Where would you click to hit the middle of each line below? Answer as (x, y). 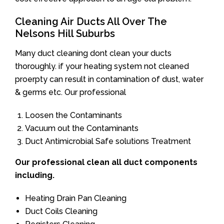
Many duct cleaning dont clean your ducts (93, 53)
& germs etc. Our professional (70, 92)
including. (35, 175)
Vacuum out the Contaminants (82, 128)
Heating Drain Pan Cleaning (76, 198)
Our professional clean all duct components (106, 162)
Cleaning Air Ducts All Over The (91, 21)
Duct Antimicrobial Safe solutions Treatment (108, 141)
